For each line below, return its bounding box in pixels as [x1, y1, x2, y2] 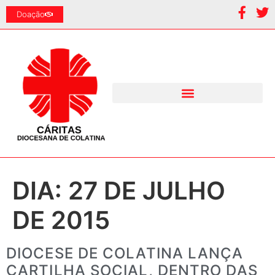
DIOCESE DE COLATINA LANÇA [6, 244, 244, 262]
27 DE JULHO [68, 175, 225, 206]
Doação [17, 9, 45, 19]
